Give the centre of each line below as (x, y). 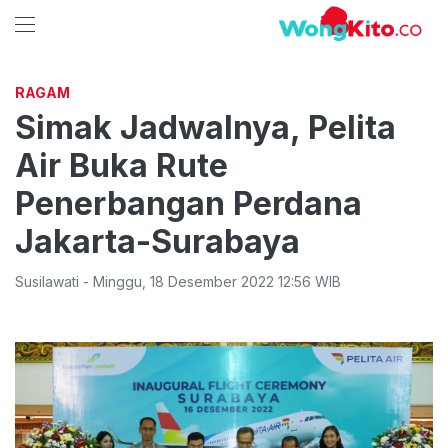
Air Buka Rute (121, 165)
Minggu (117, 281)
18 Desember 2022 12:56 (230, 281)
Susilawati (47, 281)
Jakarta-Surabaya (157, 241)
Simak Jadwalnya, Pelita (205, 127)
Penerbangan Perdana (188, 203)
